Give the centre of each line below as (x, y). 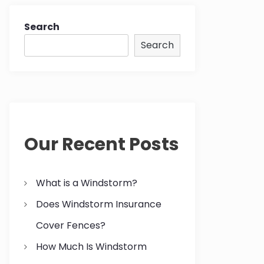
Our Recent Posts (102, 145)
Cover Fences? (70, 226)
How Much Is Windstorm (91, 247)
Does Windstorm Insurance (98, 204)
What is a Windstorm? (86, 183)
